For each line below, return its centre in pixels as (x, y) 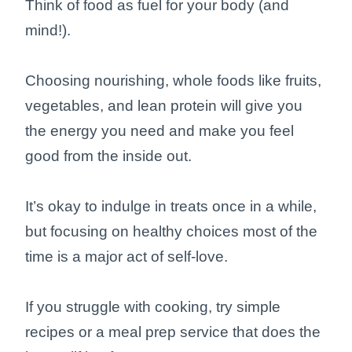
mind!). (50, 31)
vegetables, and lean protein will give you (164, 106)
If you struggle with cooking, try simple (153, 307)
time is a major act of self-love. (128, 257)
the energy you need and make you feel (159, 131)
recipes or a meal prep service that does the (173, 332)
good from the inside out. (110, 156)
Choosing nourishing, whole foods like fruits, (173, 81)
